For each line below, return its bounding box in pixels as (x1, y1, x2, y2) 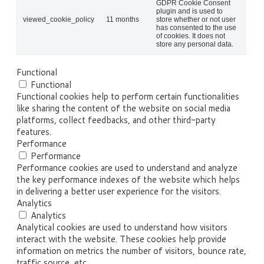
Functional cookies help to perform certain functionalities (16, 90, 239, 103)
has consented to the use (156, 24, 236, 32)
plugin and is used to (156, 7, 223, 16)
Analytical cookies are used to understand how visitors (16, 221, 227, 234)
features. (16, 126, 51, 138)
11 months (106, 15, 139, 24)
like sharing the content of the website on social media (16, 102, 230, 115)
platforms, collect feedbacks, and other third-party (16, 114, 216, 127)
